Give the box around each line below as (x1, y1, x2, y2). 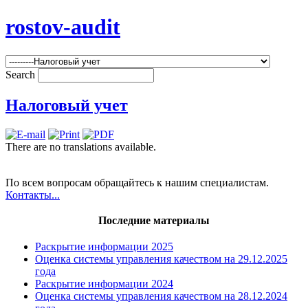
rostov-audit (5, 14, 120, 40)
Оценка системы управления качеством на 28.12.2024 (35, 289, 287, 302)
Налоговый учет (5, 96, 128, 114)
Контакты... (5, 188, 60, 201)
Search (5, 68, 38, 80)
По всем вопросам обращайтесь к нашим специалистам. (5, 176, 269, 188)
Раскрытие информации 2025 (35, 240, 173, 252)
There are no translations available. (5, 140, 156, 153)
